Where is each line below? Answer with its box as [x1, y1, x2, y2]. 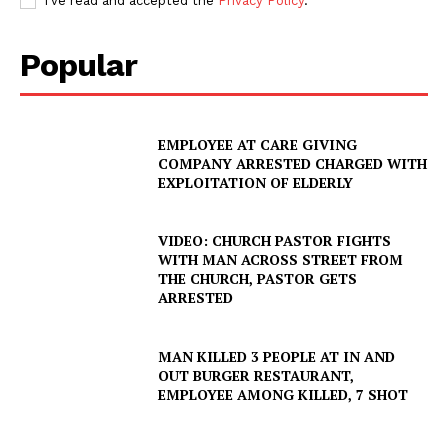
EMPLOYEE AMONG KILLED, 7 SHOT [158, 384, 409, 404]
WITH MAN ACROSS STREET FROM [158, 250, 404, 270]
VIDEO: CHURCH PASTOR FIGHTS [158, 231, 392, 251]
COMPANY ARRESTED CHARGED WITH [158, 154, 428, 174]
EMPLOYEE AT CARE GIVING [158, 135, 358, 155]
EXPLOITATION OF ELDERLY [158, 173, 354, 193]
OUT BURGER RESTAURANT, [158, 365, 355, 385]
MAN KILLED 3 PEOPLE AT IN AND [158, 346, 396, 366]
